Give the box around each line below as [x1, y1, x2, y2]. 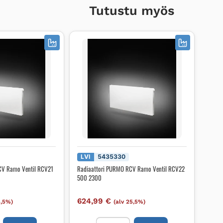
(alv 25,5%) [113, 198, 145, 206]
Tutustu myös [89, 3, 175, 18]
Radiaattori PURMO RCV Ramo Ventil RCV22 [77, 164, 185, 174]
